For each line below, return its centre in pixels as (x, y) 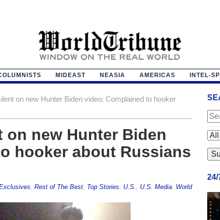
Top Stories (103, 187)
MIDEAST (70, 75)
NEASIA (112, 75)
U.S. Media (156, 187)
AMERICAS (157, 75)
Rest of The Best (58, 187)
